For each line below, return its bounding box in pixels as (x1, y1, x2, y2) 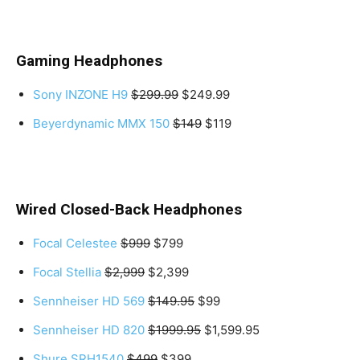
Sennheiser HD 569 (33, 292, 145, 309)
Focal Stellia (33, 264, 101, 280)
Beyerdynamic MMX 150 (33, 115, 170, 131)
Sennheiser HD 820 (33, 321, 145, 337)
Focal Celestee (33, 235, 117, 251)
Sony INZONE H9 (33, 86, 128, 102)
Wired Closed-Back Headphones (16, 199, 242, 219)
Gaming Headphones (16, 51, 162, 70)
